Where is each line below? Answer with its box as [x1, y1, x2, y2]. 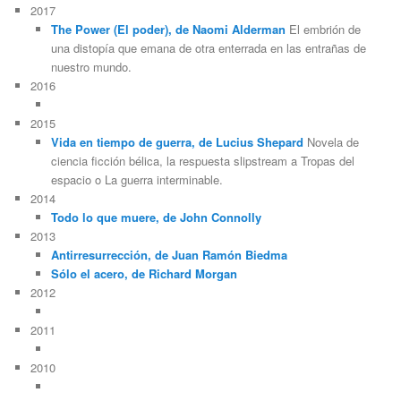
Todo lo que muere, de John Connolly [50, 209, 261, 226]
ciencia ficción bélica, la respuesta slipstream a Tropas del [50, 152, 354, 170]
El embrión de [285, 21, 361, 38]
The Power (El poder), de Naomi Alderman [50, 21, 286, 38]
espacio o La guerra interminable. [50, 171, 223, 189]
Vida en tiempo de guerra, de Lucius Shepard [50, 133, 303, 151]
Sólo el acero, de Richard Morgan [50, 265, 237, 283]
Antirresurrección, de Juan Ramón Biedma [50, 246, 287, 264]
